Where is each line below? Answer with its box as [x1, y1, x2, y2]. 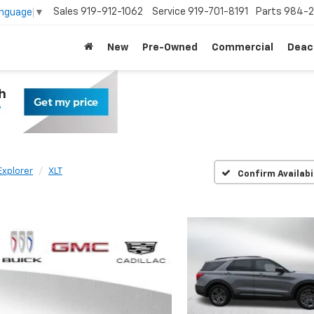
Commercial [212, 42, 273, 53]
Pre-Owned [142, 42, 198, 53]
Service [152, 7, 186, 18]
